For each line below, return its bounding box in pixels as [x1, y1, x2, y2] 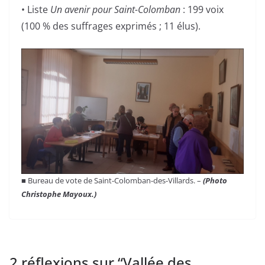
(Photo [203, 175, 227, 186]
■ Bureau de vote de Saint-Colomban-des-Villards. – [21, 175, 203, 186]
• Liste [21, 3, 50, 17]
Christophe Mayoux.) [21, 189, 96, 200]
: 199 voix [180, 3, 224, 17]
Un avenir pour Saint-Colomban [50, 3, 180, 17]
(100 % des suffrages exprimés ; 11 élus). [21, 20, 201, 33]
